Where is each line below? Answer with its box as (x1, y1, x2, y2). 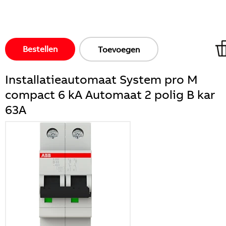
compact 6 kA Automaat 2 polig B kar (5, 87, 215, 102)
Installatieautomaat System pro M (5, 72, 198, 87)
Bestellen (23, 44, 58, 54)
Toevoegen (98, 44, 140, 54)
